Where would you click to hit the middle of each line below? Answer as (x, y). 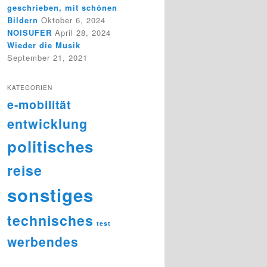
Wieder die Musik (44, 45)
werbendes (43, 241)
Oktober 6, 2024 (73, 20)
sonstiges (50, 195)
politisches (50, 146)
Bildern (23, 20)
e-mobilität (39, 104)
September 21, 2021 (47, 58)
